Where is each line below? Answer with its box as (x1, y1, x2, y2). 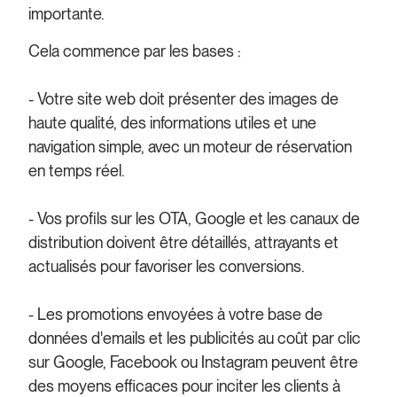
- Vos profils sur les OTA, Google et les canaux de (28, 208, 361, 228)
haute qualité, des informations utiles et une (28, 113, 317, 132)
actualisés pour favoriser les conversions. (28, 256, 306, 276)
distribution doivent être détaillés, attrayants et (28, 232, 339, 252)
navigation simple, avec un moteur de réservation (28, 136, 353, 156)
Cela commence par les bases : (28, 41, 242, 60)
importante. (28, 4, 105, 24)
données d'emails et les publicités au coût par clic (28, 328, 362, 347)
